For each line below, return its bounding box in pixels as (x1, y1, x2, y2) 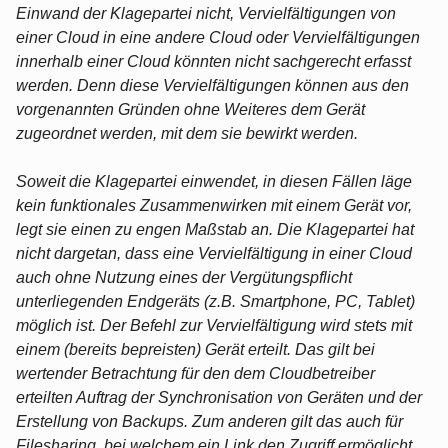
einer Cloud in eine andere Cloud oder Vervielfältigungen (16, 28, 420, 46)
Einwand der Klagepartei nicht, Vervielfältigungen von (16, 4, 396, 22)
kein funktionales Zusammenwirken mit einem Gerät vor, (16, 196, 412, 214)
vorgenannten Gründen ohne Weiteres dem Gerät (16, 100, 365, 118)
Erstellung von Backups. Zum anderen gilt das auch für (16, 412, 403, 430)
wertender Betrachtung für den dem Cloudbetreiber (16, 364, 375, 382)
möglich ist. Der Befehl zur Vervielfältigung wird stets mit (16, 316, 412, 334)
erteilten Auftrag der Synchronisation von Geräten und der (16, 388, 422, 406)
